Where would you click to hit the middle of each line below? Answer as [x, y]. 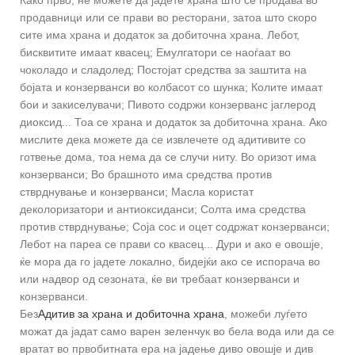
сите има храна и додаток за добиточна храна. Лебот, [160, 35]
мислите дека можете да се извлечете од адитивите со [163, 140]
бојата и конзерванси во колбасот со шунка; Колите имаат [171, 88]
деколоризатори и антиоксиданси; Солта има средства [163, 210]
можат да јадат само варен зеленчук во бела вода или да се [177, 332]
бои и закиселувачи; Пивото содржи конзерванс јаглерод [168, 105]
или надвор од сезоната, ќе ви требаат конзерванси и [160, 279]
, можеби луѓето [266, 314]
